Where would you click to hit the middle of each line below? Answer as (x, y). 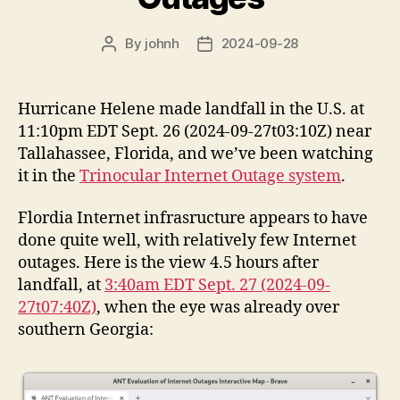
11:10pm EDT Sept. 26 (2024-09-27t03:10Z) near (195, 131)
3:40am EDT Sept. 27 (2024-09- (217, 286)
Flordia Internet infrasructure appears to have (193, 219)
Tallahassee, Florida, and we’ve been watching (196, 154)
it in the (49, 176)
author (129, 63)
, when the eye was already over (218, 308)
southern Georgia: (86, 330)
